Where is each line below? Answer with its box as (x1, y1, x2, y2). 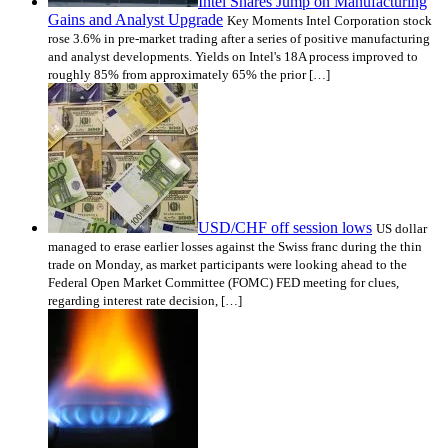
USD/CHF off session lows (198, 218, 372, 236)
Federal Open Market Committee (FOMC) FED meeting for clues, (48, 274, 399, 290)
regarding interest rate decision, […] (48, 292, 242, 308)
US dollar (376, 220, 427, 236)
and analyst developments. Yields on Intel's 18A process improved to (48, 48, 418, 64)
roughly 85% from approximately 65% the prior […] (48, 66, 330, 82)
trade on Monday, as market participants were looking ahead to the (48, 256, 407, 272)
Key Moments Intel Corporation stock (227, 12, 432, 28)
